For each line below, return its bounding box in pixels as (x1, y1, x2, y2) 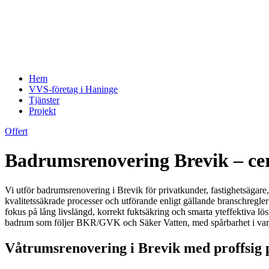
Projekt (29, 106, 56, 116)
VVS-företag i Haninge (29, 84, 118, 94)
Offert (5, 126, 28, 136)
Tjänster (29, 95, 59, 105)
